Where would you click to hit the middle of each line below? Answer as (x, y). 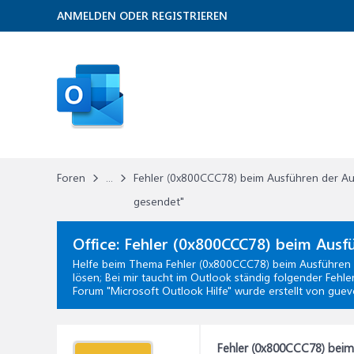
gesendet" (159, 201)
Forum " (92, 290)
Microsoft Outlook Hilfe (169, 290)
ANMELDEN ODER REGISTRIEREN (142, 15)
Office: (98, 243)
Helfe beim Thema (119, 264)
